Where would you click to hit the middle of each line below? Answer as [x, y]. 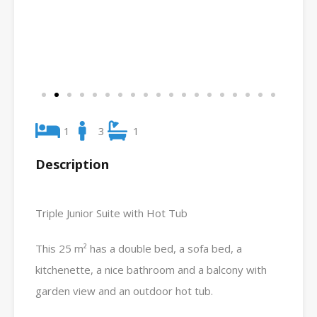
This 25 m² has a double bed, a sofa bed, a [139, 249]
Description [72, 165]
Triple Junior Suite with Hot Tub [111, 213]
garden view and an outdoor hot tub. [124, 291]
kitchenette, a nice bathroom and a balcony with [151, 270]
